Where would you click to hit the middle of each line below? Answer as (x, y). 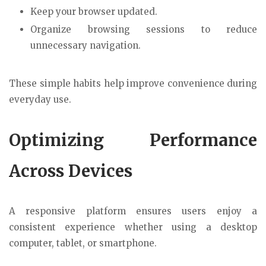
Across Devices (71, 171)
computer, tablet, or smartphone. (83, 243)
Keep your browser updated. (94, 11)
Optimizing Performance (133, 140)
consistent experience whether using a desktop (133, 227)
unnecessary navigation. (85, 45)
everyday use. (40, 99)
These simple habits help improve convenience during (133, 83)
